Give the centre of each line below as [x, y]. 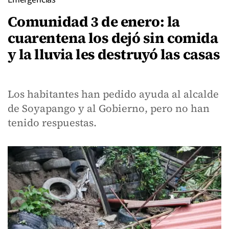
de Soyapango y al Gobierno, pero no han [109, 108]
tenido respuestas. [52, 123]
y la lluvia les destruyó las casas [114, 54]
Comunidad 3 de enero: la [94, 21]
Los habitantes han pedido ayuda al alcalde [113, 94]
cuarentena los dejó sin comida [113, 38]
